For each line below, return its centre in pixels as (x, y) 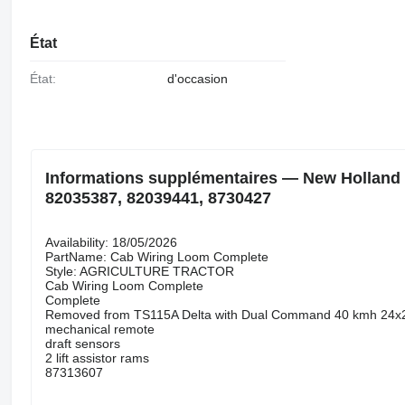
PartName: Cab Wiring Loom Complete (156, 256)
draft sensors (82, 343)
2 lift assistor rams (97, 358)
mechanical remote (99, 329)
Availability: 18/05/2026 (111, 242)
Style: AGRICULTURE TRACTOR (139, 271)
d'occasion (197, 79)
